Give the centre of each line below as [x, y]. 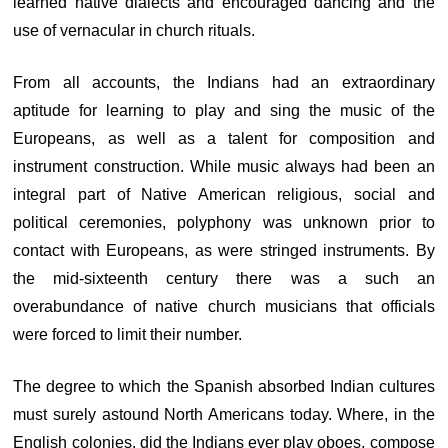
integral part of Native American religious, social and [224, 194]
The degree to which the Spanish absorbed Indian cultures [224, 386]
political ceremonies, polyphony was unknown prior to [224, 222]
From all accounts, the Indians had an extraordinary [224, 82]
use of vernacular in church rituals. [134, 30]
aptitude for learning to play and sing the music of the [224, 110]
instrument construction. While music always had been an [224, 166]
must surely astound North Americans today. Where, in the [224, 414]
